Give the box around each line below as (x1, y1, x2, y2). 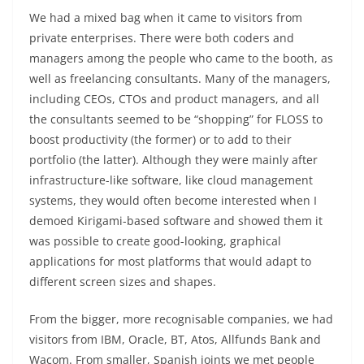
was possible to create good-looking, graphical (29, 232, 281, 249)
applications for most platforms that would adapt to (29, 253, 311, 269)
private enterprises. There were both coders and (29, 29, 294, 45)
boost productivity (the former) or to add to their (29, 131, 292, 147)
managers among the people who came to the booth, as (29, 50, 333, 66)
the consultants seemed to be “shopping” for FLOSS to (29, 110, 323, 127)
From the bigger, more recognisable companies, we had (29, 310, 333, 327)
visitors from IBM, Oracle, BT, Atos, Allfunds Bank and (29, 331, 321, 347)
